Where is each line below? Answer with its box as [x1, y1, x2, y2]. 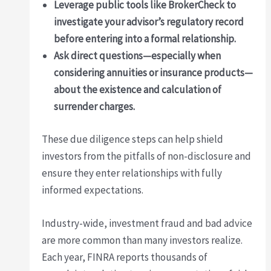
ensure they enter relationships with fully [42, 166, 223, 180]
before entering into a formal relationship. [54, 32, 237, 46]
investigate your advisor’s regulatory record [54, 15, 244, 29]
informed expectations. [42, 183, 144, 197]
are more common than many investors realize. [42, 233, 243, 247]
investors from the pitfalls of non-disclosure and [42, 149, 252, 163]
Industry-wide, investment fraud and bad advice [42, 216, 253, 230]
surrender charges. [54, 100, 135, 114]
